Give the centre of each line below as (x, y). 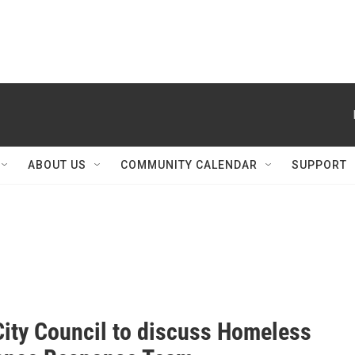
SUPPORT (319, 165)
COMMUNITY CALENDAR (189, 165)
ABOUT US (57, 165)
